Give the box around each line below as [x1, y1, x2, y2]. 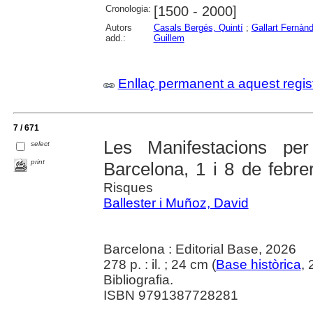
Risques [103, 180, 153, 195]
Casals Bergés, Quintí [153, 22, 243, 33]
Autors [105, 22, 132, 33]
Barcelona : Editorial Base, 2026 [103, 241, 296, 256]
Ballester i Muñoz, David [103, 195, 249, 210]
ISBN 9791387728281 [103, 287, 238, 303]
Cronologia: [105, 3, 151, 14]
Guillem [153, 32, 184, 43]
